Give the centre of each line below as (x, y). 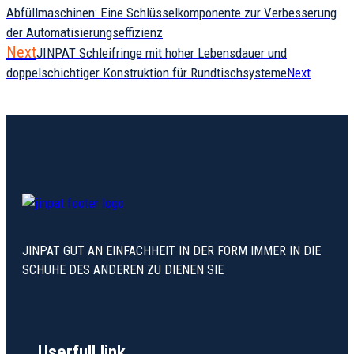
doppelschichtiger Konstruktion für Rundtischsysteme (147, 73)
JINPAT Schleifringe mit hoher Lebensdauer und (162, 53)
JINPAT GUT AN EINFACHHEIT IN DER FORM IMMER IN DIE (171, 251)
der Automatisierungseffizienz (85, 33)
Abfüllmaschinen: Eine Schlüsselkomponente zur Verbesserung (171, 13)
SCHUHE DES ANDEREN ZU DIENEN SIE (123, 270)
